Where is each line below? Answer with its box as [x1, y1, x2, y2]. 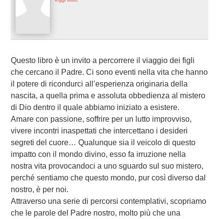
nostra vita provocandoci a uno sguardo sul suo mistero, [10, 161, 203, 170]
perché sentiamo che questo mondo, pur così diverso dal [10, 173, 206, 182]
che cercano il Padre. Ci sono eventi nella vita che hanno [10, 67, 208, 76]
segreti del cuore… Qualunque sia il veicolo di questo [10, 138, 196, 147]
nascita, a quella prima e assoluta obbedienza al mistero [10, 91, 205, 100]
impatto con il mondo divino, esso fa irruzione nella [10, 150, 186, 158]
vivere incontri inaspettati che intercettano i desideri [10, 126, 188, 135]
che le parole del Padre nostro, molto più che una [10, 208, 180, 217]
